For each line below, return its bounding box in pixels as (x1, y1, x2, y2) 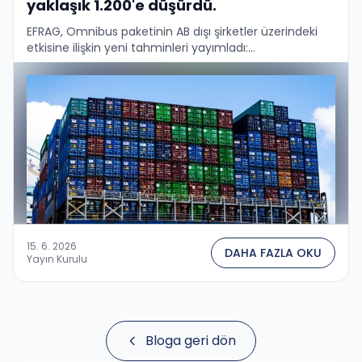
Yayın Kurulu (27, 251, 87, 266)
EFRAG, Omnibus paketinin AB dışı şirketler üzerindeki (27, 23, 318, 40)
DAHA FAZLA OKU (225, 244, 322, 261)
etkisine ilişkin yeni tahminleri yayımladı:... (27, 39, 255, 56)
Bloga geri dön (145, 330, 236, 350)
